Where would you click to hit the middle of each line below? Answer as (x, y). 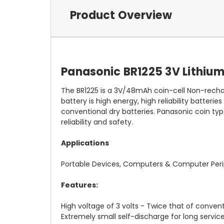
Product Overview (121, 15)
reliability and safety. (97, 122)
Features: (79, 185)
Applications (85, 143)
